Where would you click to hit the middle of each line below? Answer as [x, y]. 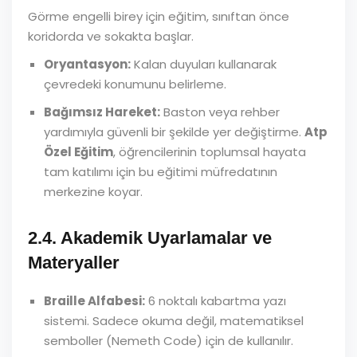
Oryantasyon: [87, 64]
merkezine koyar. [93, 192]
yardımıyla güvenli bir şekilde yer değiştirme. [174, 132]
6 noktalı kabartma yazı [216, 301]
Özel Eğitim [78, 152]
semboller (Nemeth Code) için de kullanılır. [169, 341]
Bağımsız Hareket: [102, 112]
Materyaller [74, 263]
